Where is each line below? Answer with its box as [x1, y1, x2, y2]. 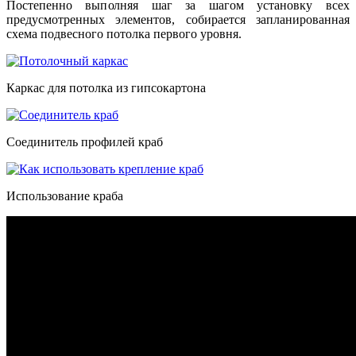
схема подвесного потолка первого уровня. [6, 26, 242, 41]
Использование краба [6, 188, 123, 203]
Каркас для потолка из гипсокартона [6, 80, 206, 95]
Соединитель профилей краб [6, 134, 163, 149]
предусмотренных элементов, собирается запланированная [6, 12, 350, 26]
